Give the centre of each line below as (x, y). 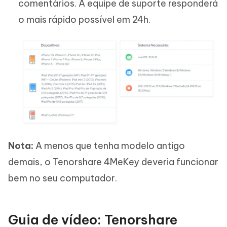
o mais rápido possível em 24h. (84, 19)
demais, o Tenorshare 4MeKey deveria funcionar (113, 162)
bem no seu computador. (63, 178)
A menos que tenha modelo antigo (110, 145)
